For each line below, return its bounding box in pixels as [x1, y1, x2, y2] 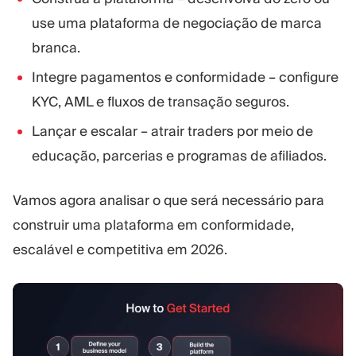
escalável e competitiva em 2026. [13, 241, 227, 259]
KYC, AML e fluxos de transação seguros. [32, 92, 289, 110]
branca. [32, 38, 80, 56]
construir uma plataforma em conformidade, [13, 216, 294, 234]
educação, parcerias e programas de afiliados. [32, 146, 327, 164]
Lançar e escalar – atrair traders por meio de [32, 122, 313, 140]
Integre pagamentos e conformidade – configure [32, 68, 339, 86]
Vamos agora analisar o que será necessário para [13, 192, 324, 210]
